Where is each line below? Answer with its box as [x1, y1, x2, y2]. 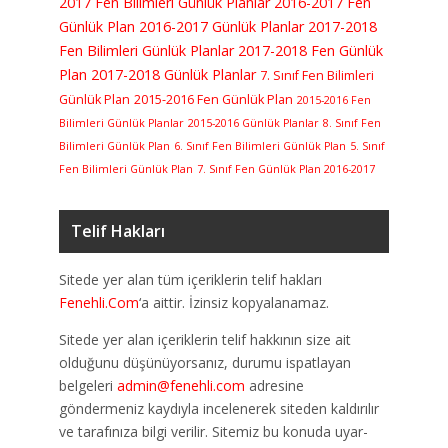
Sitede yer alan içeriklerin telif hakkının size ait [59, 329, 351, 349]
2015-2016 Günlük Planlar [188, 115, 319, 130]
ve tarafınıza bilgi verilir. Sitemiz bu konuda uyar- [59, 421, 368, 441]
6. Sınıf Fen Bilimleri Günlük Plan [174, 138, 346, 153]
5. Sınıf [350, 138, 385, 153]
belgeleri [59, 375, 117, 395]
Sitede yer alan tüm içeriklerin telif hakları [59, 269, 322, 289]
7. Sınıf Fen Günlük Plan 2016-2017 [197, 161, 375, 176]
